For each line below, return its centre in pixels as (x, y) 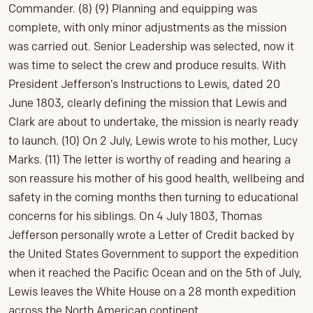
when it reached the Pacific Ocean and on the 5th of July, (155, 273)
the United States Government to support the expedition (153, 254)
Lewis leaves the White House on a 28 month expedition (152, 292)
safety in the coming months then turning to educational (153, 198)
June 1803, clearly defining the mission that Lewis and (148, 103)
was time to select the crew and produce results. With (147, 66)
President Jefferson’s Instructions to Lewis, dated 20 (144, 85)
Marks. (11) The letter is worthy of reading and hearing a (150, 160)
